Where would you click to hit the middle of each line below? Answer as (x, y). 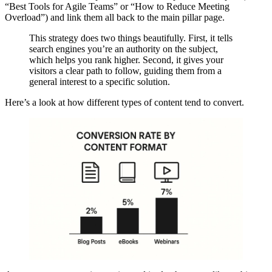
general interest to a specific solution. (100, 81)
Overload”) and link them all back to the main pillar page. (115, 17)
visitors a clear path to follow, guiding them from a (125, 70)
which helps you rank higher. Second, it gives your (126, 59)
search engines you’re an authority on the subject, (124, 49)
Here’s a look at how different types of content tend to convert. (124, 102)
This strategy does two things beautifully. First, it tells (131, 38)
